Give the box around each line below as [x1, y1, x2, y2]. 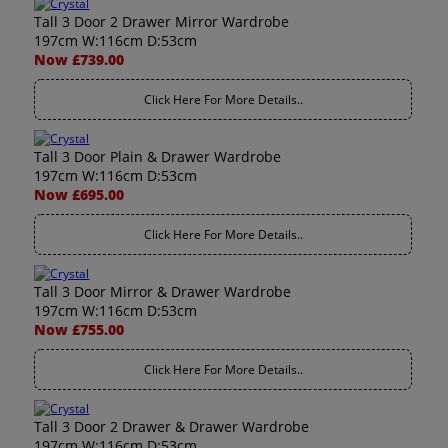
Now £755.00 [34, 320, 125, 339]
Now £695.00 [34, 185, 125, 204]
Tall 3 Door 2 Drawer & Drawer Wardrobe [34, 417, 310, 436]
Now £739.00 [34, 50, 125, 69]
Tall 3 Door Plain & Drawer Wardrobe [34, 147, 282, 166]
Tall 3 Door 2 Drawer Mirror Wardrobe [34, 12, 290, 31]
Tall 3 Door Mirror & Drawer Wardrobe [34, 282, 292, 301]
